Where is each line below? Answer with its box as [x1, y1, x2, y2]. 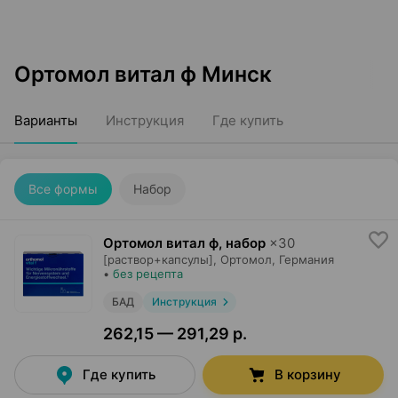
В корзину [274, 366, 341, 383]
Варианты [14, 112, 77, 129]
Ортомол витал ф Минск [14, 61, 272, 87]
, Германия [272, 252, 334, 267]
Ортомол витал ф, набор [103, 235, 266, 251]
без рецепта [113, 267, 183, 281]
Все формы [28, 181, 98, 196]
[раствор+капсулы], [103, 252, 217, 267]
